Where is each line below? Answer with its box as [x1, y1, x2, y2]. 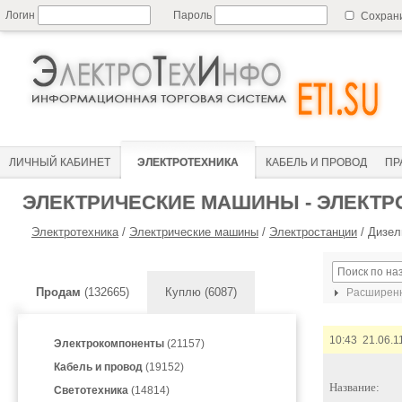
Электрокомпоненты [54, 337, 164, 350]
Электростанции [269, 225, 357, 239]
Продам [36, 285, 81, 299]
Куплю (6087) [165, 285, 237, 299]
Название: [329, 380, 380, 394]
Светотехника [54, 384, 128, 397]
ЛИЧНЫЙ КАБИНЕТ [9, 156, 110, 169]
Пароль [173, 9, 214, 22]
